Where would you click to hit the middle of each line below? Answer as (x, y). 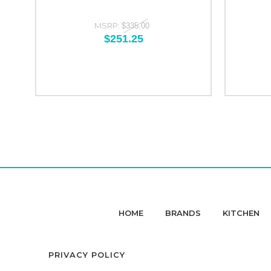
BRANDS (183, 213)
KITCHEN (241, 213)
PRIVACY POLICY (87, 255)
